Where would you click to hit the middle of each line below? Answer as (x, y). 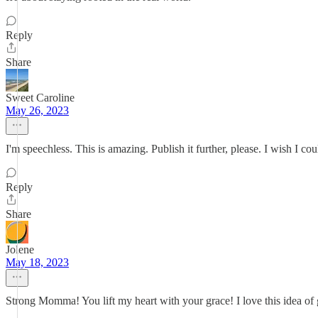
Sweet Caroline (40, 98)
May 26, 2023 (37, 110)
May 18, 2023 (37, 262)
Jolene (20, 250)
